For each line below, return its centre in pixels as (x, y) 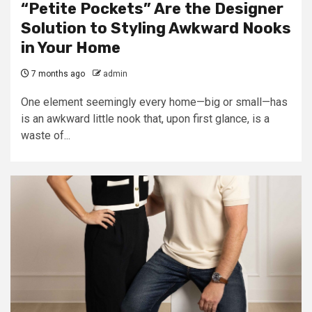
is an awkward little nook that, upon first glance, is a (145, 119)
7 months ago (57, 74)
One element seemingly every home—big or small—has (154, 102)
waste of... (46, 135)
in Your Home (71, 48)
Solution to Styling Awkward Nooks (156, 28)
